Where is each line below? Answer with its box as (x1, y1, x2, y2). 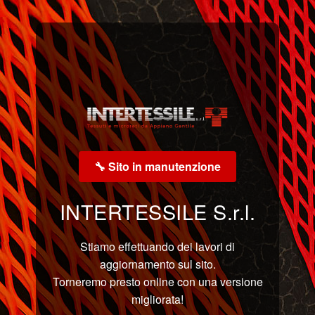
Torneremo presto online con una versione (52, 274, 263, 290)
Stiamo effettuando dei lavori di (80, 238, 235, 255)
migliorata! (131, 291, 184, 308)
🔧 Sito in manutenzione (94, 158, 221, 175)
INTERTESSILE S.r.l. (59, 197, 256, 226)
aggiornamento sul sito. (99, 256, 216, 273)
